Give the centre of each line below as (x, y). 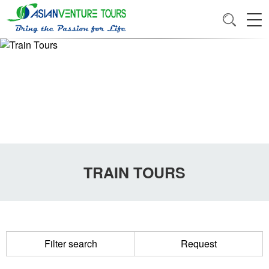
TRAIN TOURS (134, 172)
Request (199, 243)
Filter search (71, 243)
